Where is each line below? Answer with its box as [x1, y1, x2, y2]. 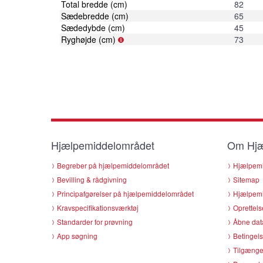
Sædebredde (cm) [61, 9, 129, 22]
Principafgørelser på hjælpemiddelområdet [57, 188, 194, 198]
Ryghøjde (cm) [61, 33, 116, 45]
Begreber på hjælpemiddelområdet [57, 160, 169, 170]
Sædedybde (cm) [61, 21, 125, 33]
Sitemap [233, 174, 259, 184]
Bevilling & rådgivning [57, 174, 127, 184]
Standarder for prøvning [57, 216, 133, 227]
